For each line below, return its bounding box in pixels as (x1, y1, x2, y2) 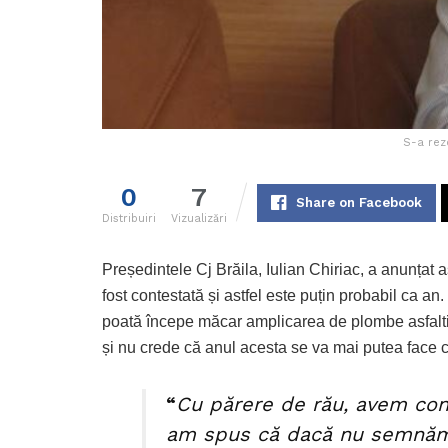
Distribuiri (102, 212, 156, 226)
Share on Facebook (295, 195, 422, 211)
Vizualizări (171, 212, 227, 226)
